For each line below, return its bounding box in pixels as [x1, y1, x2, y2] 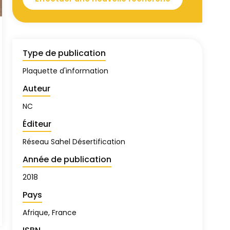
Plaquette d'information [23, 66, 108, 76]
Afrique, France [23, 207, 76, 218]
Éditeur [23, 118, 51, 130]
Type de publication [23, 47, 106, 59]
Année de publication [23, 154, 111, 165]
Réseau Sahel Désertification [23, 137, 125, 147]
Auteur [23, 83, 50, 94]
